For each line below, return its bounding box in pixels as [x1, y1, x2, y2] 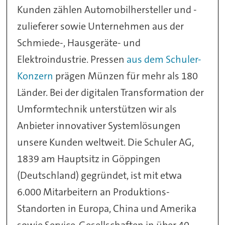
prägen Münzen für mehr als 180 [53, 69, 198, 83]
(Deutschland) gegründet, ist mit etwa [17, 169, 182, 182]
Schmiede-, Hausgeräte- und [17, 36, 141, 50]
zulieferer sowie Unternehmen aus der [17, 20, 184, 33]
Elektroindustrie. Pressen [17, 53, 127, 66]
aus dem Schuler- [127, 53, 202, 66]
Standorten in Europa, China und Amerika [17, 202, 197, 215]
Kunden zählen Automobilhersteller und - [17, 3, 197, 17]
